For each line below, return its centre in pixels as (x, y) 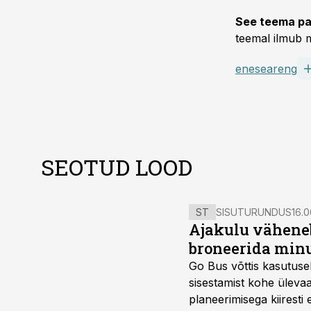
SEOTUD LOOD (117, 167)
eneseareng (266, 69)
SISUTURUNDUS (254, 212)
